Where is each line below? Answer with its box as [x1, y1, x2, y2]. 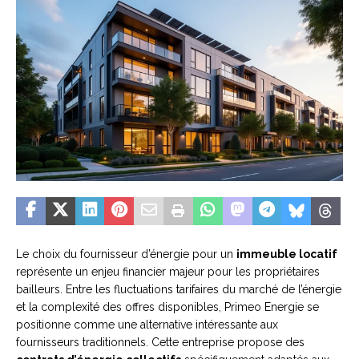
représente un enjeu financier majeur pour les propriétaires [16, 265, 320, 279]
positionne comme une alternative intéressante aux [16, 318, 278, 332]
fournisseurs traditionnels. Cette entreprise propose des [16, 336, 305, 349]
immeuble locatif [236, 248, 337, 261]
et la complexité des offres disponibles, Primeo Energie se [16, 301, 319, 314]
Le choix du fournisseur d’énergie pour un [16, 248, 236, 261]
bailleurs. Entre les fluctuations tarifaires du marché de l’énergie [16, 283, 341, 296]
